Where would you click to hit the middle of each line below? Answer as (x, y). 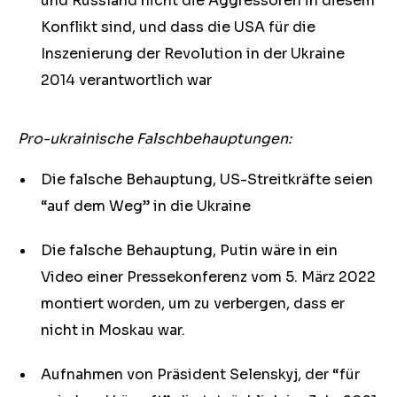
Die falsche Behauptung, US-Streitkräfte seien (207, 179)
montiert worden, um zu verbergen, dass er (193, 304)
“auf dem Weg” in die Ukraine (146, 206)
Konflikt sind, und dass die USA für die (178, 27)
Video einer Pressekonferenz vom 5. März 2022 (208, 277)
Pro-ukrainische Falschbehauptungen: (155, 139)
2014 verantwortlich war (126, 80)
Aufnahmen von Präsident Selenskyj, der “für (200, 374)
